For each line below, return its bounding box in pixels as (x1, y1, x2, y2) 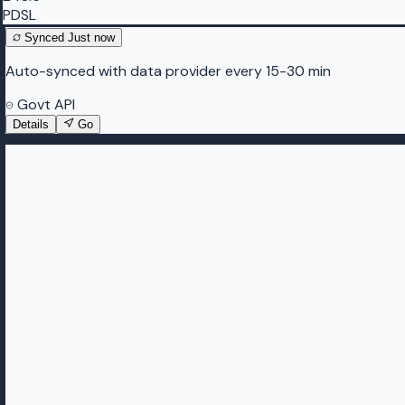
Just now (68, 31, 115, 45)
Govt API (14, 95, 75, 115)
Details (13, 118, 49, 132)
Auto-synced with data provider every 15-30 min (5, 61, 331, 81)
